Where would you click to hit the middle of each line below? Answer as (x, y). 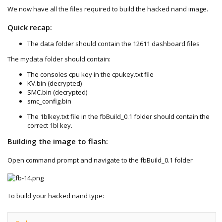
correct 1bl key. (50, 125)
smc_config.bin (49, 101)
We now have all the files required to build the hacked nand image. (108, 9)
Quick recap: (30, 27)
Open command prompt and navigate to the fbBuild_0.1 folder (100, 160)
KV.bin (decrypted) (55, 83)
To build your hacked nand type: (56, 195)
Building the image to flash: (58, 141)
